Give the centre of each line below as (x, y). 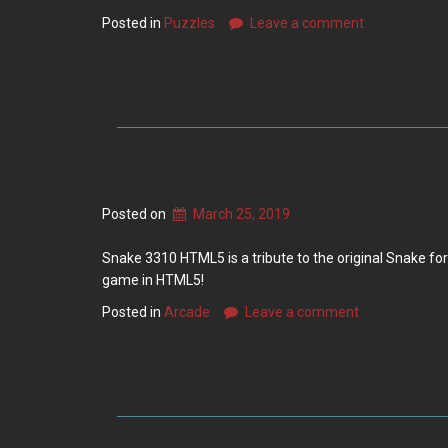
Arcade (187, 312)
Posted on (135, 214)
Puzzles (189, 23)
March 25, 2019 (242, 214)
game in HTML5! (153, 280)
